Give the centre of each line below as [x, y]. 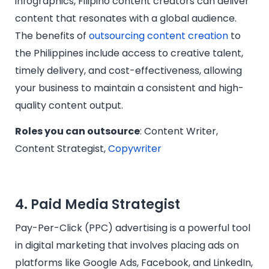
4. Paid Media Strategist [98, 205]
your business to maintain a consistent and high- [129, 88]
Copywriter [135, 149]
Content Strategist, [62, 149]
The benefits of [52, 35]
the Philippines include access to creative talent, [129, 53]
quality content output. [69, 105]
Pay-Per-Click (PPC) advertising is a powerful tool [133, 228]
